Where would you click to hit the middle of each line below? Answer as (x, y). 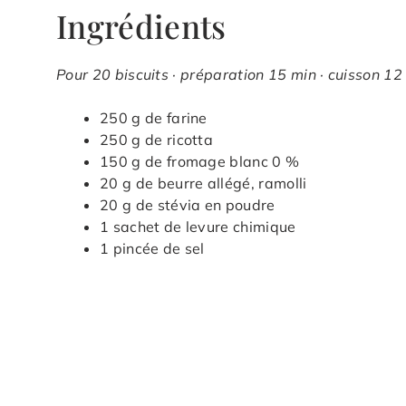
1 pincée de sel (152, 249)
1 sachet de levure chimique (198, 227)
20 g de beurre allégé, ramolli (203, 184)
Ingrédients (141, 26)
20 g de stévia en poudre (188, 205)
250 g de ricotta (157, 140)
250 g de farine (154, 118)
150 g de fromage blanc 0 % (200, 162)
